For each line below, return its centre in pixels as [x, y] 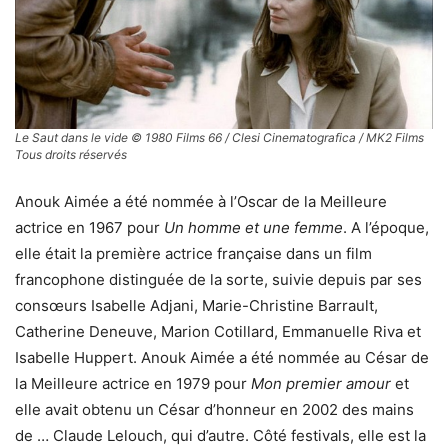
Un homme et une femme [253, 227]
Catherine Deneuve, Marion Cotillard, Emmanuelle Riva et [218, 331]
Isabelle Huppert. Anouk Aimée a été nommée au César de [222, 357]
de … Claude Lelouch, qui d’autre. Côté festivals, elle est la [220, 435]
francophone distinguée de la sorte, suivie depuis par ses [218, 279]
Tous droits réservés [71, 154]
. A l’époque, [386, 227]
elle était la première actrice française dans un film [193, 253]
